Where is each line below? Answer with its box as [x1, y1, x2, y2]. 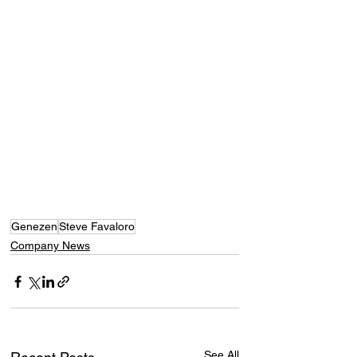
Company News [10, 239, 90, 253]
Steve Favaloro [59, 220, 135, 233]
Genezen [11, 220, 57, 233]
